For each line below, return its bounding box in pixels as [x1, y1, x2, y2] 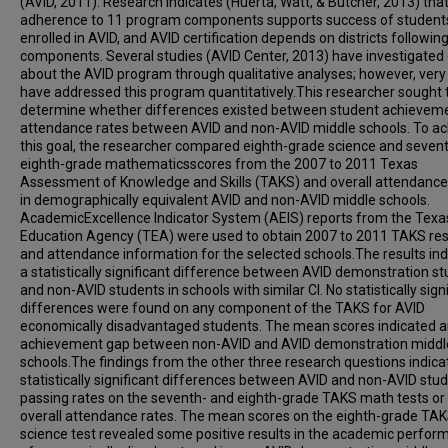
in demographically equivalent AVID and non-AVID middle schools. [20, 192, 430, 208]
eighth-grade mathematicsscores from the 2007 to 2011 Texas [20, 156, 418, 172]
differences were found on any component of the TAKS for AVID [20, 300, 425, 316]
